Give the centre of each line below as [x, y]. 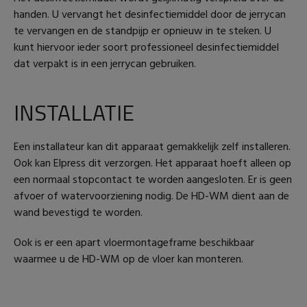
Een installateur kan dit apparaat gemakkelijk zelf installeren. [152, 147]
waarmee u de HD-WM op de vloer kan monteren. [128, 259]
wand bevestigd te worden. [78, 213]
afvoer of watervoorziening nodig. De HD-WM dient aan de [151, 196]
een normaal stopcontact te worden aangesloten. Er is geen [153, 180]
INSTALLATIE [74, 112]
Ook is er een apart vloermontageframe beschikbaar [134, 243]
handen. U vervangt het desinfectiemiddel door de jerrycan [150, 15]
